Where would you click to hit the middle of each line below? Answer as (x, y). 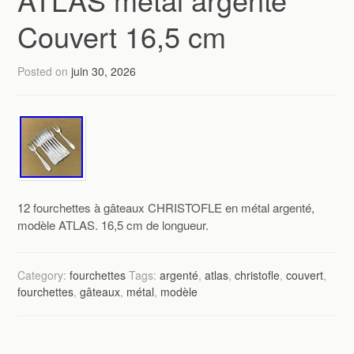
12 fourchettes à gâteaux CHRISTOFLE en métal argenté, (166, 208)
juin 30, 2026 (104, 71)
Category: (44, 275)
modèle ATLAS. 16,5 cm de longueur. (113, 225)
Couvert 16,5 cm (122, 36)
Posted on (45, 71)
